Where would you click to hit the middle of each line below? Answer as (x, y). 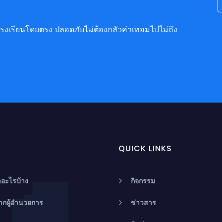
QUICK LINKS (145, 148)
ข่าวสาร (143, 203)
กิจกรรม (143, 181)
